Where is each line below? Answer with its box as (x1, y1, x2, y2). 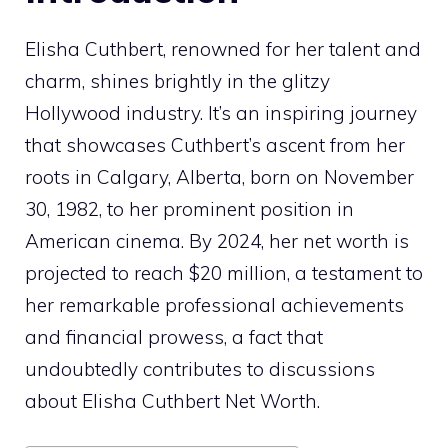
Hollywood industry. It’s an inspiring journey (25, 101, 417, 126)
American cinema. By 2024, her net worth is (25, 229, 409, 254)
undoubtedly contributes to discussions (25, 357, 375, 382)
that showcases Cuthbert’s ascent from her (25, 133, 405, 158)
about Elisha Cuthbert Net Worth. (25, 389, 320, 414)
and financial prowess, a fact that (25, 325, 323, 350)
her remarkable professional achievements (25, 293, 404, 318)
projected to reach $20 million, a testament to (25, 261, 423, 286)
